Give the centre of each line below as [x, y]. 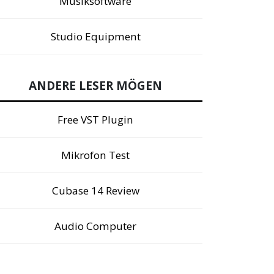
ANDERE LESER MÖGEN [95, 86]
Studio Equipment [95, 36]
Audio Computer [95, 226]
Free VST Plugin [95, 120]
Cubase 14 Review [95, 191]
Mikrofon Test [95, 155]
